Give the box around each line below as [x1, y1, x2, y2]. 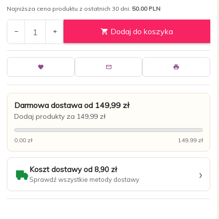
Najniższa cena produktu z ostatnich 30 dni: [7, 5, 132, 13]
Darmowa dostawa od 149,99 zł [14, 100, 130, 110]
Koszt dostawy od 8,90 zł [29, 165, 117, 175]
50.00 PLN [132, 5, 160, 13]
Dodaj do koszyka [109, 26, 173, 37]
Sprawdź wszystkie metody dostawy [29, 175, 139, 184]
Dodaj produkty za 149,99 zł [14, 112, 106, 121]
